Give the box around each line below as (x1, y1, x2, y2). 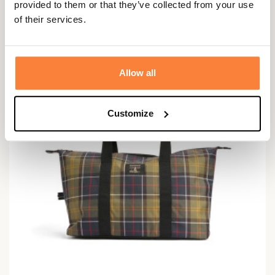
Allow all (119, 68, 156, 79)
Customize (107, 107, 154, 118)
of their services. (14, 14, 86, 25)
